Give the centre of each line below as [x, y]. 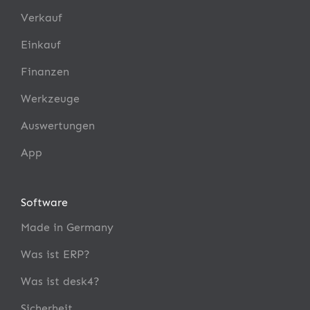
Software [44, 202]
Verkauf [42, 18]
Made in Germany [67, 227]
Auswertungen [58, 126]
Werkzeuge [50, 99]
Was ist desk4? [60, 281]
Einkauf [41, 45]
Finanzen [45, 72]
